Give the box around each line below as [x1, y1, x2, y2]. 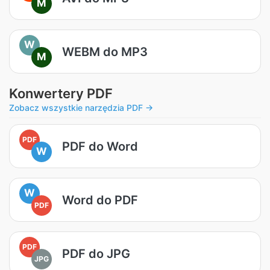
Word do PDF [62, 192, 138, 207]
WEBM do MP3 [62, 44, 148, 59]
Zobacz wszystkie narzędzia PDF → [9, 102, 153, 113]
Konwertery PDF [9, 86, 113, 101]
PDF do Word [62, 139, 138, 154]
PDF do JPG [62, 246, 130, 261]
